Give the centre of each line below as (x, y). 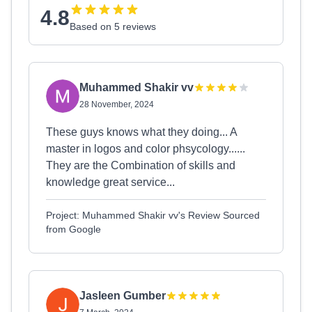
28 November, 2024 (117, 104)
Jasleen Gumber (123, 296)
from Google (73, 229)
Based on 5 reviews (113, 26)
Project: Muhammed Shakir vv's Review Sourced (153, 215)
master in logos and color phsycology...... (146, 149)
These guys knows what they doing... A (141, 132)
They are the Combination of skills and (141, 165)
